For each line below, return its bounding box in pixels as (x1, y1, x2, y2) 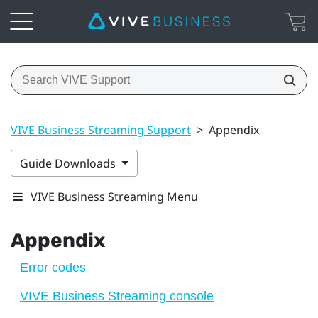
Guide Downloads (20, 155, 119, 171)
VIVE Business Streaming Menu (31, 188, 198, 204)
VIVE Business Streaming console (19, 288, 214, 303)
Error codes (19, 260, 86, 275)
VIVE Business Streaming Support (11, 121, 191, 138)
